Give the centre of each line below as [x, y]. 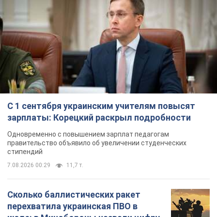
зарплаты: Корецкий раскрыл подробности [99, 118]
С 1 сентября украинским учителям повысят [101, 106]
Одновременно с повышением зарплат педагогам [88, 134]
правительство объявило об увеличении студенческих [97, 143]
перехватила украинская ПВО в [72, 206]
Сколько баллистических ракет [74, 195]
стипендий [25, 152]
